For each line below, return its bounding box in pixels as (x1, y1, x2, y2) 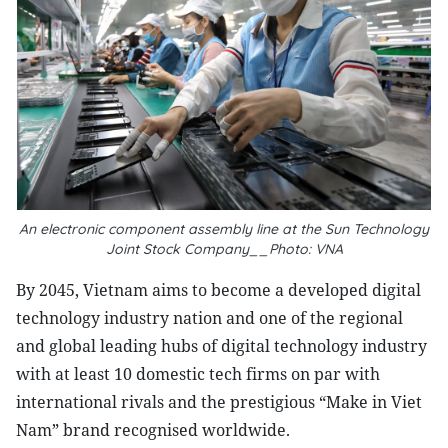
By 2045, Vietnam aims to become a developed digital (16, 279, 421, 301)
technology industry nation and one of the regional (16, 307, 403, 329)
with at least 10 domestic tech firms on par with (16, 363, 380, 385)
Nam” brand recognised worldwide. (16, 419, 290, 441)
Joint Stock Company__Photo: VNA (105, 240, 343, 258)
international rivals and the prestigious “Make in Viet (16, 391, 422, 413)
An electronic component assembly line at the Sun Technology (19, 220, 429, 238)
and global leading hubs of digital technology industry (16, 335, 427, 357)
